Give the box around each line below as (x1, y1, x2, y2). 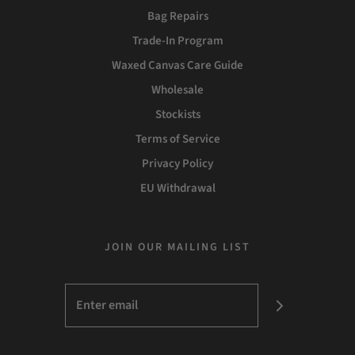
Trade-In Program (132, 32, 223, 49)
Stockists (155, 106, 200, 123)
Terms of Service (135, 131, 220, 147)
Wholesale (151, 82, 204, 98)
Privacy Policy (142, 155, 213, 172)
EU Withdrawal (139, 180, 216, 197)
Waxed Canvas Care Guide (112, 57, 243, 74)
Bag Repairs (147, 8, 208, 25)
